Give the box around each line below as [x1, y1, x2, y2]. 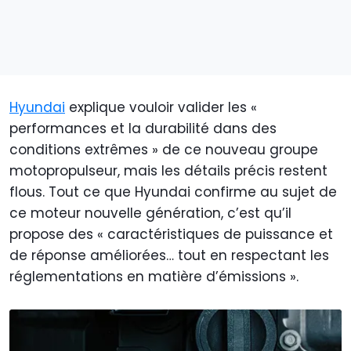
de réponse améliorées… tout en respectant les [9, 246, 329, 266]
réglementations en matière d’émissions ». [9, 267, 299, 287]
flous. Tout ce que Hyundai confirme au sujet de [9, 183, 337, 202]
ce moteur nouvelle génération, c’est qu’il [9, 204, 291, 223]
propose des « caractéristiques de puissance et [9, 225, 333, 244]
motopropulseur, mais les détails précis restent [9, 161, 327, 181]
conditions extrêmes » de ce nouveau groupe [9, 140, 318, 160]
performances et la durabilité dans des [9, 119, 277, 139]
